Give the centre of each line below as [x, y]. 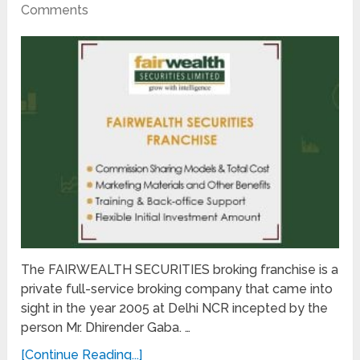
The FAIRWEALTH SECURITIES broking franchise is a [180, 269]
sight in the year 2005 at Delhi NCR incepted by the [175, 308]
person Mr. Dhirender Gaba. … [106, 327]
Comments [55, 10]
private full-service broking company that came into [177, 288]
